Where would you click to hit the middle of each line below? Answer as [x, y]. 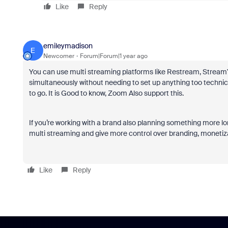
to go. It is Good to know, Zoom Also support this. [106, 93]
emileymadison [68, 46]
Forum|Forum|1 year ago [113, 56]
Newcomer [59, 56]
